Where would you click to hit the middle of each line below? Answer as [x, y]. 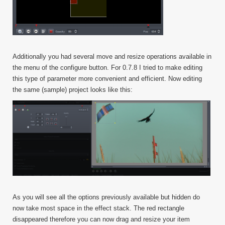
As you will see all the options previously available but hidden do [106, 197]
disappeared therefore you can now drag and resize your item [101, 219]
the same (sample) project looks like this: [73, 90]
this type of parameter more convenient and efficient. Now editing [107, 79]
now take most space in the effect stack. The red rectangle [98, 208]
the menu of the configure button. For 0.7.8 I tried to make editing [107, 68]
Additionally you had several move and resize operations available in [112, 57]
